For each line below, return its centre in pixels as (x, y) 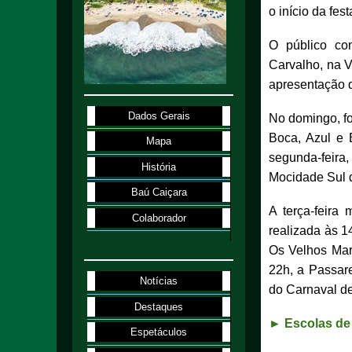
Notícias (159, 281)
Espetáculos (159, 332)
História (159, 167)
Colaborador (159, 218)
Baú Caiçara (159, 192)
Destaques (159, 306)
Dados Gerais (159, 115)
